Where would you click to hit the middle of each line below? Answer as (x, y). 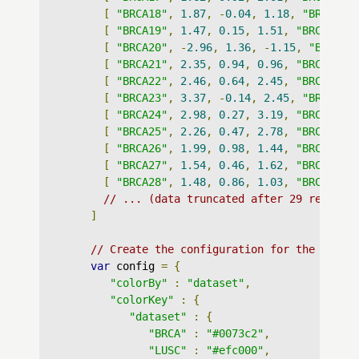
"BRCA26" (142, 148)
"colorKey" (142, 300)
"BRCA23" (142, 98)
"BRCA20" (142, 47)
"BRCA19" (142, 30)
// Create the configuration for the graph (222, 249)
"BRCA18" (142, 14)
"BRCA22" (142, 81)
